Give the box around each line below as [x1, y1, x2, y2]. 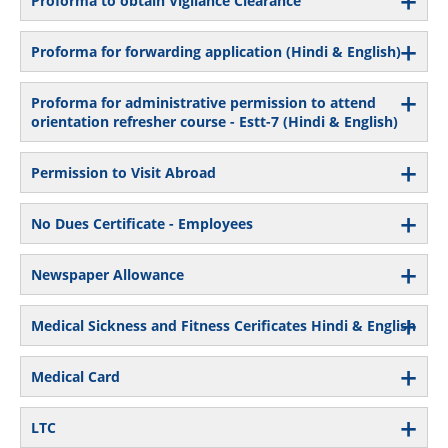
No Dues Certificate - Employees [31, 213, 253, 233]
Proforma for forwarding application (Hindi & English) [31, 41, 401, 61]
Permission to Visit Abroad [31, 162, 216, 182]
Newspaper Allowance [31, 264, 184, 284]
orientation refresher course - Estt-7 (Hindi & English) [31, 111, 398, 131]
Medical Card [31, 366, 120, 386]
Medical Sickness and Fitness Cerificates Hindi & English [31, 315, 416, 335]
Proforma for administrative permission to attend [31, 92, 376, 112]
